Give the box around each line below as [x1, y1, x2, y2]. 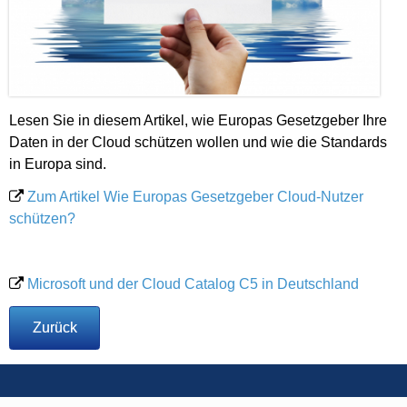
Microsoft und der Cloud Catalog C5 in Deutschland [27, 275, 359, 292]
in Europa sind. [9, 155, 106, 172]
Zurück [32, 319, 77, 335]
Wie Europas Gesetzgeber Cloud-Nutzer [104, 188, 363, 204]
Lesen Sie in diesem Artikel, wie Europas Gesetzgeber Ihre [9, 112, 387, 128]
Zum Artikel [27, 188, 104, 204]
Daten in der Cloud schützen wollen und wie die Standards [9, 134, 387, 150]
